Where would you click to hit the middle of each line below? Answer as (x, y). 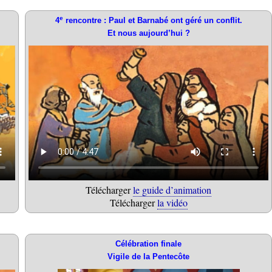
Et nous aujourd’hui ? (148, 33)
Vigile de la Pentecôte (148, 257)
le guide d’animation (172, 190)
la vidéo (172, 203)
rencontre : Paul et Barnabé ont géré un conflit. (152, 20)
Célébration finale (148, 244)
